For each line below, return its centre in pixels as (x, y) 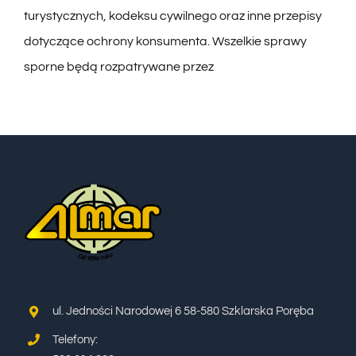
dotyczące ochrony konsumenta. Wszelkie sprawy (165, 42)
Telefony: (75, 339)
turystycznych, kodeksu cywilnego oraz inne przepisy (172, 16)
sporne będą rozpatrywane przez (118, 67)
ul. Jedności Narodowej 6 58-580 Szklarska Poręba (183, 311)
